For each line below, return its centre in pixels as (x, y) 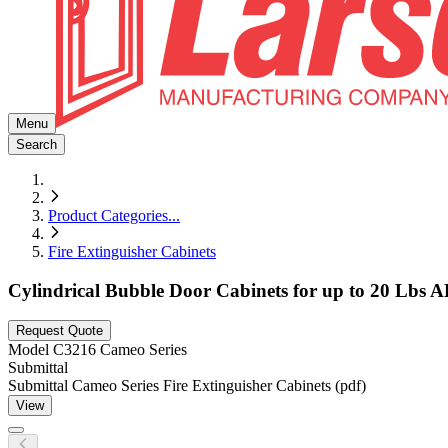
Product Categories (108, 215)
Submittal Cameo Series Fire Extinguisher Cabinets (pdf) (187, 386)
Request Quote (59, 331)
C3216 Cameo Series (120, 350)
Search (36, 144)
